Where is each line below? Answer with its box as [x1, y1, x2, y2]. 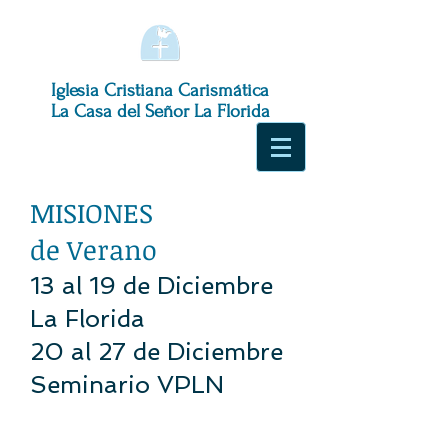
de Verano [30, 231, 157, 268]
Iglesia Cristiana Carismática [51, 80, 269, 101]
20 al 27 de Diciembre [30, 337, 283, 366]
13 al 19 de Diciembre [30, 271, 273, 300]
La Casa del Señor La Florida [50, 101, 270, 122]
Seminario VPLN [30, 370, 224, 399]
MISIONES [30, 194, 153, 231]
